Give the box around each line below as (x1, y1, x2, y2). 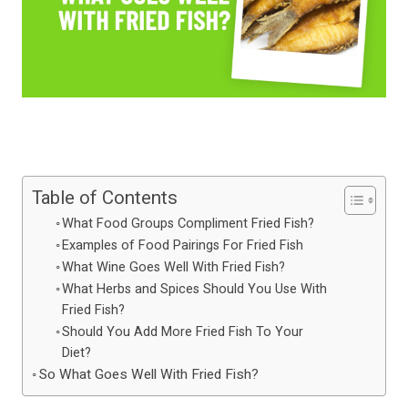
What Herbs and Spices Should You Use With (62, 280, 328, 300)
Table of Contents (32, 185, 178, 213)
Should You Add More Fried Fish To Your (62, 322, 304, 342)
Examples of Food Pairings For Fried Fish (62, 236, 304, 256)
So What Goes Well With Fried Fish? (39, 364, 260, 385)
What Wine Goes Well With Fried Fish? (62, 258, 286, 278)
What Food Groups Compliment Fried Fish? (62, 214, 315, 234)
